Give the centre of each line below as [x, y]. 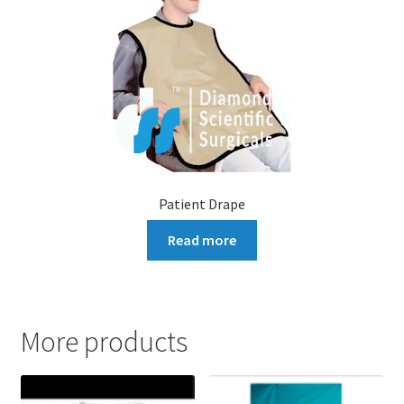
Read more [202, 240]
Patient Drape [202, 203]
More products [104, 342]
